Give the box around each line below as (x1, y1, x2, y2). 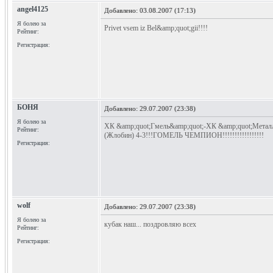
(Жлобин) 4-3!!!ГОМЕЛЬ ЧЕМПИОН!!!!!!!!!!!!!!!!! (104, 131, 264, 140)
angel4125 (17, 5, 48, 13)
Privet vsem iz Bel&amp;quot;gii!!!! (104, 24, 208, 32)
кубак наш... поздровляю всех (104, 220, 196, 229)
